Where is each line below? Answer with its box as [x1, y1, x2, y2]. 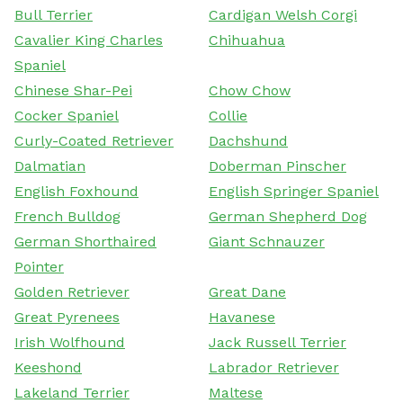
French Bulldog [14, 207, 121, 225]
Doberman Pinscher [209, 157, 346, 175]
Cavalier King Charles [14, 31, 163, 49]
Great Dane [209, 282, 286, 300]
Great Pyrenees [14, 308, 120, 326]
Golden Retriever [14, 282, 130, 300]
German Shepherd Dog [209, 207, 367, 225]
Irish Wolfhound [14, 333, 125, 351]
